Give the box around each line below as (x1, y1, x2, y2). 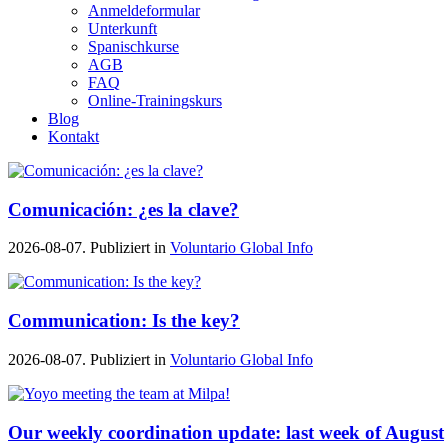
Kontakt (48, 128, 99, 145)
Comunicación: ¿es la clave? (8, 198, 239, 220)
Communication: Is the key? (8, 310, 240, 332)
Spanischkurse (88, 38, 179, 55)
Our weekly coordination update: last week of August (8, 421, 444, 443)
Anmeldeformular (88, 2, 200, 19)
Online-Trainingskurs (88, 92, 222, 109)
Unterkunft (88, 20, 157, 37)
